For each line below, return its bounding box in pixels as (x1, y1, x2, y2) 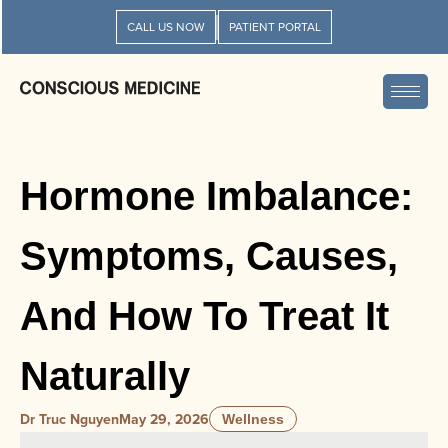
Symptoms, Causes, (20, 234, 398, 278)
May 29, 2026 (119, 409, 209, 429)
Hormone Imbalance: (20, 174, 413, 218)
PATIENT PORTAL (229, 18, 321, 35)
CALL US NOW (127, 18, 205, 35)
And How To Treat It (20, 294, 389, 338)
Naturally (20, 354, 190, 398)
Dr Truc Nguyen (20, 409, 119, 429)
